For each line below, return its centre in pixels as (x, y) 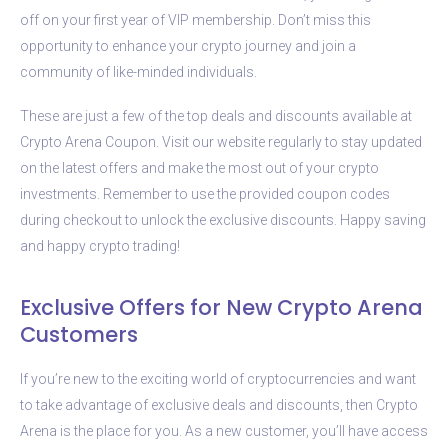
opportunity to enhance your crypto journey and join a (188, 45)
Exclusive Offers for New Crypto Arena (221, 307)
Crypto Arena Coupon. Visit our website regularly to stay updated (221, 141)
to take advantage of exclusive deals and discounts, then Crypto (219, 404)
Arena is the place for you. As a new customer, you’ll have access (224, 430)
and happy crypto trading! (100, 245)
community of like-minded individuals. (138, 71)
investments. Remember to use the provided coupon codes (205, 193)
